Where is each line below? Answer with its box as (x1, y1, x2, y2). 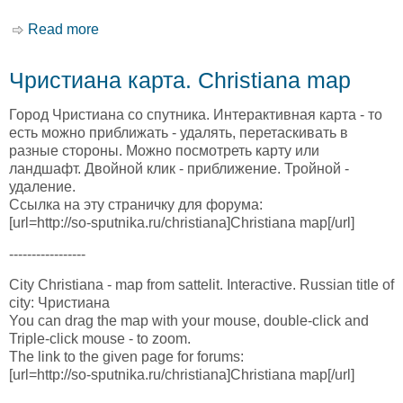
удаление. (9, 179, 76, 195)
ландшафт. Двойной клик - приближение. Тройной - (9, 161, 349, 177)
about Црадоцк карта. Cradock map (99, 22, 329, 38)
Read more (28, 22, 99, 38)
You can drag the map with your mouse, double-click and (9, 313, 369, 329)
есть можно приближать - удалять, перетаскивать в (9, 125, 348, 141)
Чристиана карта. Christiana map (9, 67, 351, 94)
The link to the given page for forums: (9, 349, 244, 365)
